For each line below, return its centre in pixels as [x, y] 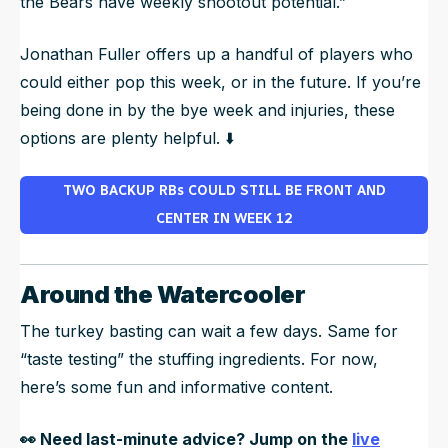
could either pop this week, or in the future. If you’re [220, 82]
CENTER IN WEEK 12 [224, 219]
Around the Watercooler [163, 295]
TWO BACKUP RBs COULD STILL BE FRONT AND [224, 191]
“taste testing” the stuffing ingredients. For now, [199, 359]
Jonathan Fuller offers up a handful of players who [216, 54]
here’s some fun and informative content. [176, 387]
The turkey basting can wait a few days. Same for [209, 331]
